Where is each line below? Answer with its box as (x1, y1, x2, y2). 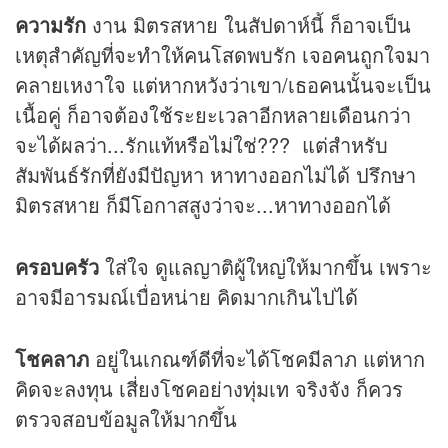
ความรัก (15, 10, 92, 40)
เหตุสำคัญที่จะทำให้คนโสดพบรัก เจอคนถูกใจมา (15, 40, 430, 70)
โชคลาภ (15, 344, 95, 374)
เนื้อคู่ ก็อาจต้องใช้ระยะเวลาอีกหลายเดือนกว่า (15, 100, 411, 130)
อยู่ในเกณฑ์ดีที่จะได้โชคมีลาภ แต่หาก (95, 344, 425, 374)
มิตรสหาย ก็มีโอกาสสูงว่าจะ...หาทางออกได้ (15, 190, 391, 220)
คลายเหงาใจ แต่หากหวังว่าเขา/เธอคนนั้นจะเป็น (15, 70, 431, 100)
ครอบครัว (15, 252, 105, 282)
